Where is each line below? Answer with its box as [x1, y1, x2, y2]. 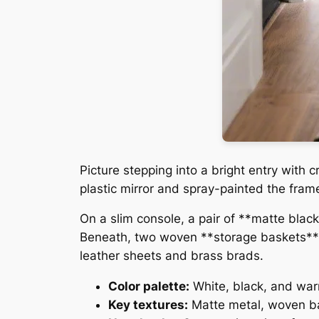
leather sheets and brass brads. [80, 249, 263, 263]
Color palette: [108, 279, 189, 294]
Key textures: [108, 298, 188, 313]
